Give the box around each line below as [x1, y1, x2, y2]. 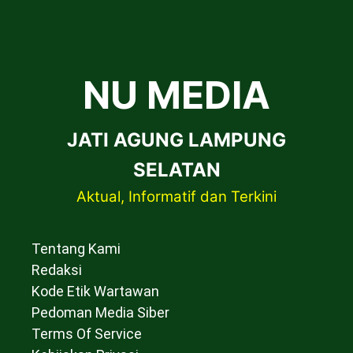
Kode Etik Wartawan [32, 282, 159, 299]
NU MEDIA [83, 71, 270, 118]
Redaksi [32, 261, 82, 278]
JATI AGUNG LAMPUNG [67, 128, 286, 151]
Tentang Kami [32, 240, 121, 257]
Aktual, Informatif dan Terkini [76, 187, 277, 206]
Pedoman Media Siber [32, 303, 169, 321]
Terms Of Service [32, 325, 142, 342]
